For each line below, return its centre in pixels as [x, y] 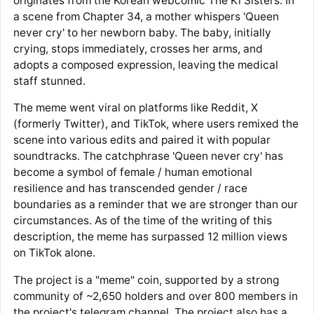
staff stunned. [49, 81]
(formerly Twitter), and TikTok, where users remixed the [156, 124]
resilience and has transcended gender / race [130, 189]
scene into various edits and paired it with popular [142, 140]
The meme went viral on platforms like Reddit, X [135, 108]
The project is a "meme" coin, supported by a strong [146, 280]
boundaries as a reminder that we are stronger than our [155, 205]
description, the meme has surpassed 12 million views [150, 237]
